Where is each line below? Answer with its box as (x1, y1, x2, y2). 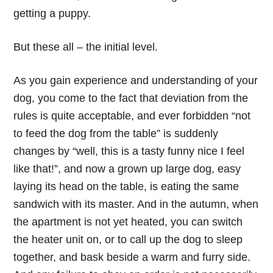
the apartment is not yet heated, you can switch (13, 216, 243, 228)
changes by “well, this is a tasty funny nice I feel (13, 145, 245, 157)
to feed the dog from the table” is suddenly (13, 127, 219, 140)
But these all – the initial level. (13, 41, 158, 53)
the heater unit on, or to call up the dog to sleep (13, 233, 243, 246)
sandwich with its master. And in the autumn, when (13, 198, 259, 210)
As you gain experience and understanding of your (13, 74, 258, 87)
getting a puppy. (13, 7, 91, 19)
